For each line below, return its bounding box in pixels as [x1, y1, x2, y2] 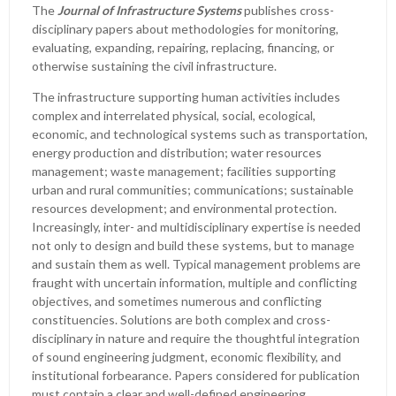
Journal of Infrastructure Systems [57, 3, 244, 18]
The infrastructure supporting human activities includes [32, 89, 340, 104]
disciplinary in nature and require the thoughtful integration [32, 331, 360, 346]
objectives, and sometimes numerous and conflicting [32, 293, 322, 308]
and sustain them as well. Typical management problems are [32, 256, 361, 271]
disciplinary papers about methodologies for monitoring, [32, 21, 339, 36]
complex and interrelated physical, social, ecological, [32, 108, 316, 123]
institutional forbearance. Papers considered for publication [32, 368, 360, 383]
